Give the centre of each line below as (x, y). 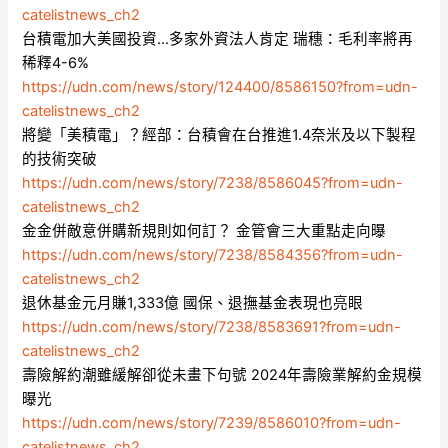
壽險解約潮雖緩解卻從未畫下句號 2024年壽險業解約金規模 (222, 375)
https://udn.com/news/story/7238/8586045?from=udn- (213, 183)
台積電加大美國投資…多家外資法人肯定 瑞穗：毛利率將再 (218, 39)
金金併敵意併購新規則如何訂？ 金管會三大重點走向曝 (204, 231)
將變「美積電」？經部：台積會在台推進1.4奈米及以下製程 (219, 135)
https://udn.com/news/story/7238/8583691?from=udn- (212, 327)
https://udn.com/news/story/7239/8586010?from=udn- (212, 423)
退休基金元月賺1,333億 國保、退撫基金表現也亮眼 (193, 303)
